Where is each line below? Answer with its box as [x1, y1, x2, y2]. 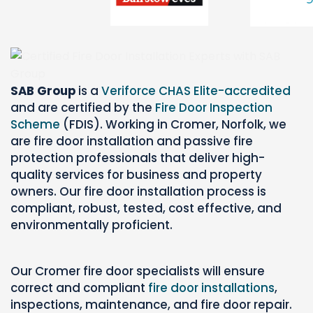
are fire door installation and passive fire [10, 132, 253, 150]
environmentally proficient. [10, 216, 173, 233]
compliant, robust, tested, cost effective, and [10, 199, 282, 217]
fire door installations [148, 279, 275, 296]
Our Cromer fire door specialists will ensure [10, 262, 265, 279]
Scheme [10, 115, 60, 133]
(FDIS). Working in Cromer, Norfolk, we [60, 115, 286, 133]
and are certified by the [10, 99, 155, 116]
